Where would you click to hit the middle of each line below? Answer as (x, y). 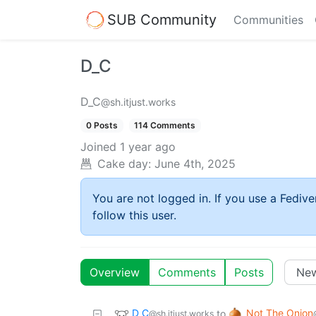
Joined (98, 147)
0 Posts (102, 125)
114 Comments (165, 125)
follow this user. (134, 215)
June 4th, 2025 (195, 164)
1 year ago (148, 147)
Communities (268, 20)
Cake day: (124, 164)
